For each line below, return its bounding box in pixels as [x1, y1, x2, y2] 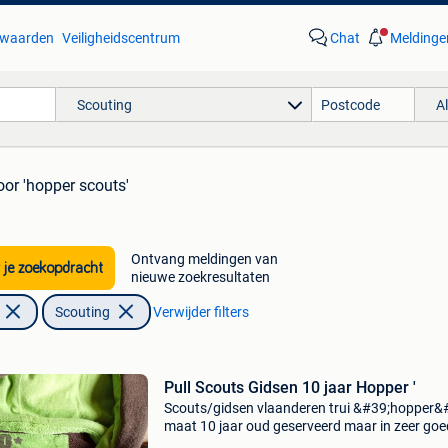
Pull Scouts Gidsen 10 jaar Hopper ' [163, 378, 416, 397]
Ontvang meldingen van [130, 251, 278, 267]
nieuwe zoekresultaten [130, 269, 270, 285]
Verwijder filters [152, 304, 249, 320]
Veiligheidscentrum [61, 30, 180, 46]
